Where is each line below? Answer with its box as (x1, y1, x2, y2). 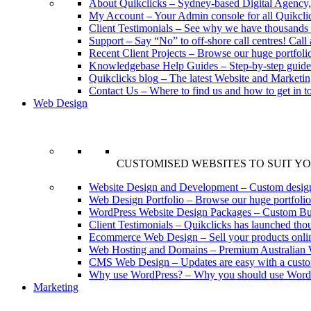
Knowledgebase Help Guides (89, 60, 218, 72)
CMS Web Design (89, 256, 169, 268)
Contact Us (89, 85, 138, 96)
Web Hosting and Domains (89, 244, 208, 255)
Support (89, 35, 124, 47)
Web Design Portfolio (89, 194, 184, 205)
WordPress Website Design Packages (89, 206, 251, 218)
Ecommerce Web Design (89, 231, 198, 243)
